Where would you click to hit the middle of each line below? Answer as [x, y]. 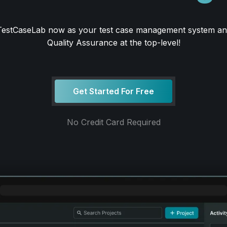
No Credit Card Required [113, 122]
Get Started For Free [113, 91]
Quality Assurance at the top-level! [113, 42]
